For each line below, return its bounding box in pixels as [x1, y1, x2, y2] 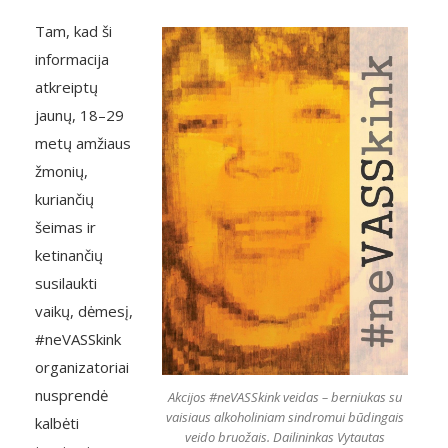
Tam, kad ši [35, 21, 112, 41]
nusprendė [35, 385, 108, 405]
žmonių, [35, 161, 88, 181]
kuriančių [35, 189, 94, 209]
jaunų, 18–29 [35, 105, 124, 125]
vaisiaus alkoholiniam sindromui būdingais [166, 407, 404, 426]
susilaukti [35, 273, 97, 293]
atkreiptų [35, 77, 98, 97]
